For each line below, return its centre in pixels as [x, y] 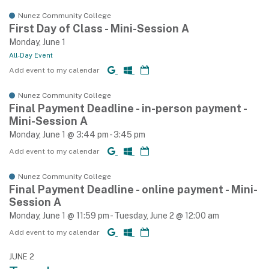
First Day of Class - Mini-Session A [99, 29]
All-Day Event [31, 55]
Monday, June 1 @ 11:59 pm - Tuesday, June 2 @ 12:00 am [114, 216]
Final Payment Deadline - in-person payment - [128, 108]
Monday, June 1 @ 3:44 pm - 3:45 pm [77, 134]
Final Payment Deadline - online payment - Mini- [133, 189]
